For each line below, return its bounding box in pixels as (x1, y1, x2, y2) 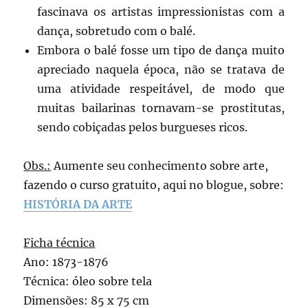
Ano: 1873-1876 (23, 254, 109, 269)
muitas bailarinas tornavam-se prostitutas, (37, 100, 285, 115)
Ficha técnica (23, 235, 96, 250)
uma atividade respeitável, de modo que (37, 81, 285, 96)
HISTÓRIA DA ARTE (23, 197, 133, 211)
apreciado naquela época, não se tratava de (37, 62, 285, 76)
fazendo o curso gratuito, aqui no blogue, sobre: (23, 177, 285, 192)
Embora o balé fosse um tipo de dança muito (37, 43, 285, 57)
